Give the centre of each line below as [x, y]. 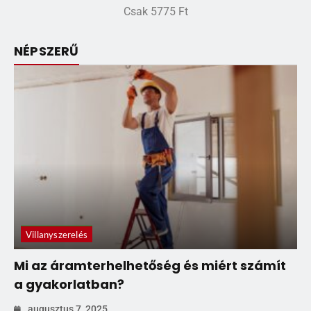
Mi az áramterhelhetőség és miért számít [150, 266]
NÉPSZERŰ [47, 51]
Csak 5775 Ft [155, 12]
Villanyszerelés [57, 235]
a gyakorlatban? [69, 285]
